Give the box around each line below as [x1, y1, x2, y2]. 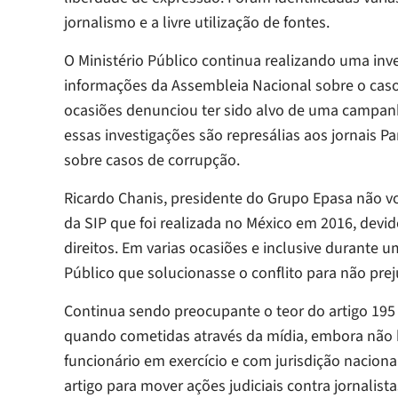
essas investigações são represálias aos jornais [64, 124, 380, 147]
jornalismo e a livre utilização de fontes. [64, 12, 330, 35]
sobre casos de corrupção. [64, 149, 240, 172]
